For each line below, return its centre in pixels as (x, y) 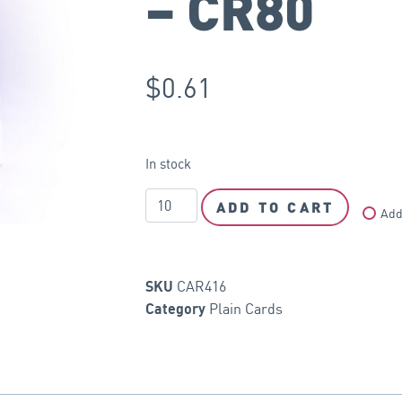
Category (175, 310)
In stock (168, 164)
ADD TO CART (275, 207)
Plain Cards (246, 309)
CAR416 (201, 287)
